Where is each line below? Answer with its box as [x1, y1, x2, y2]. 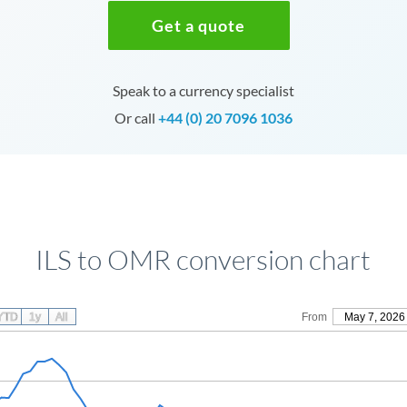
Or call [114, 109, 158, 126]
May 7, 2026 [343, 311, 405, 323]
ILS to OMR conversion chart [35, 243, 372, 276]
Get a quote [152, 15, 246, 35]
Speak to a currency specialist [112, 82, 294, 99]
